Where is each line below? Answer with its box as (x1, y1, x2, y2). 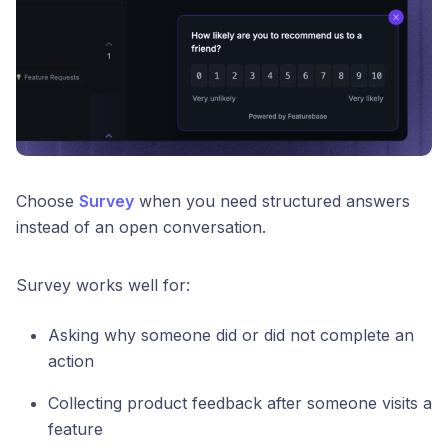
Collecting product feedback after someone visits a (48, 392, 432, 413)
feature (48, 418, 103, 439)
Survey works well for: (16, 274, 190, 295)
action (48, 350, 94, 371)
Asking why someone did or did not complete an (48, 324, 414, 345)
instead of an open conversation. (16, 216, 266, 237)
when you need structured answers (134, 190, 410, 211)
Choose (16, 190, 79, 211)
